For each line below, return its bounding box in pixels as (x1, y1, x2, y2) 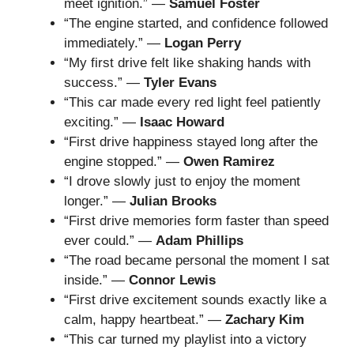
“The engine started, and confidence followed (64, 15, 328, 31)
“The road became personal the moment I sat (64, 252, 330, 268)
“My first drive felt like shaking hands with (64, 55, 311, 70)
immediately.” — (64, 35, 164, 51)
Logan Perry (164, 35, 241, 51)
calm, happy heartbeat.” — (64, 311, 225, 327)
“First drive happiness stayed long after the (64, 134, 318, 149)
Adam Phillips (156, 232, 243, 248)
